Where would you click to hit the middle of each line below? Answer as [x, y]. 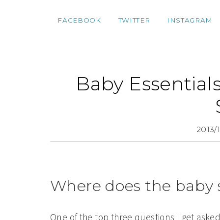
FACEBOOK [79, 20]
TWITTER [134, 20]
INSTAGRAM [190, 20]
